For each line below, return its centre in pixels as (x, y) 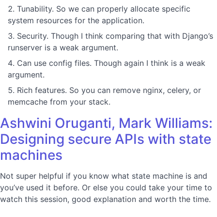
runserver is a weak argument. (63, 47)
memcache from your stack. (59, 102)
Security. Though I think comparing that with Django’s (115, 36)
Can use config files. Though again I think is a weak (111, 63)
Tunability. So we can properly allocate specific (104, 9)
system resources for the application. (76, 20)
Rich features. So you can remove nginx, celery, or (109, 90)
